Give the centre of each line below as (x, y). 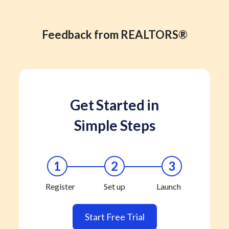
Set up (114, 186)
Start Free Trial (114, 216)
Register (61, 186)
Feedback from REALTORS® (114, 34)
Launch (168, 186)
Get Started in (114, 105)
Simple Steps (114, 125)
